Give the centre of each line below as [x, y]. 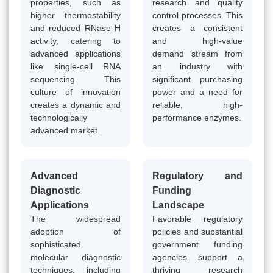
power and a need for [197, 92]
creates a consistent [197, 28]
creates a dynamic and [76, 105]
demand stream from [197, 53]
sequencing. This [76, 79]
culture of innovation [76, 92]
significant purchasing [197, 79]
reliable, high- [197, 105]
